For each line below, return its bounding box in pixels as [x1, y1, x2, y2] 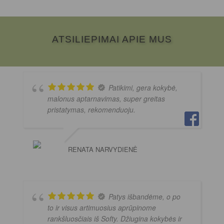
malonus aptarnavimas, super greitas [47, 93, 165, 104]
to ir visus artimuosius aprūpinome [47, 202, 156, 213]
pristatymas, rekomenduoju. [47, 104, 135, 115]
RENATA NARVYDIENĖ [68, 144, 137, 154]
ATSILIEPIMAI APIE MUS [52, 34, 172, 45]
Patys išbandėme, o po [108, 191, 180, 202]
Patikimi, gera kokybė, [108, 82, 177, 93]
